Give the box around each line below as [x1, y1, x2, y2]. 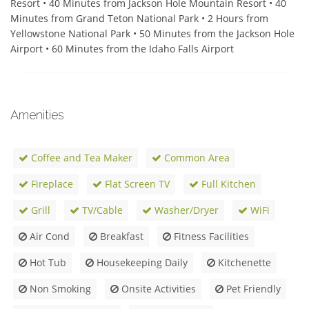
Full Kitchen [199, 177, 256, 191]
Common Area [161, 151, 230, 165]
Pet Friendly [223, 282, 281, 296]
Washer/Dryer [152, 203, 219, 217]
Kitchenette [215, 256, 271, 270]
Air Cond [27, 230, 70, 243]
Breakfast [97, 230, 143, 243]
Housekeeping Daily [94, 256, 188, 270]
